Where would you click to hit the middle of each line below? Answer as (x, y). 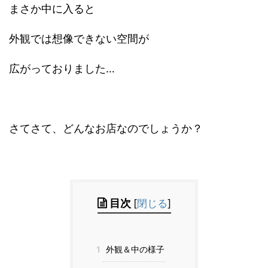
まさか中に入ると (52, 8)
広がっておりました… (62, 68)
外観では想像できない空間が (79, 38)
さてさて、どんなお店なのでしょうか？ (106, 128)
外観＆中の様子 (134, 250)
